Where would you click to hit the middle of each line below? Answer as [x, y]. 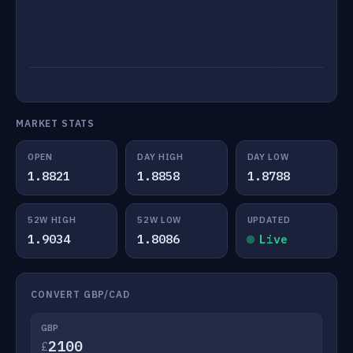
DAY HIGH [160, 157]
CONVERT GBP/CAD [80, 294]
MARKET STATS [56, 123]
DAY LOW [268, 157]
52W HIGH [52, 220]
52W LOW [159, 220]
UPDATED [269, 220]
